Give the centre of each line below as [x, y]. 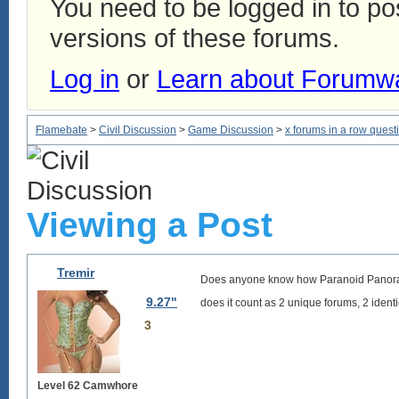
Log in [85, 79]
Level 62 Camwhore [88, 386]
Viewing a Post [150, 225]
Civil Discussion [138, 130]
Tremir [76, 273]
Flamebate [61, 130]
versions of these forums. [195, 38]
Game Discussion [231, 130]
